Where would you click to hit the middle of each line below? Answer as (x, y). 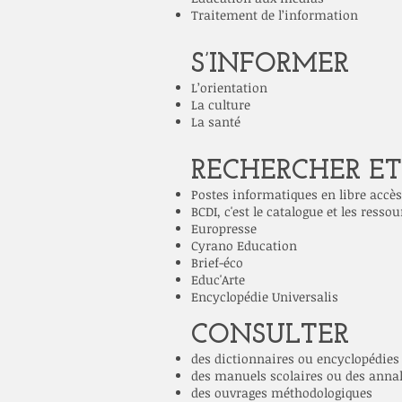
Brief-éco (217, 262)
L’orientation (229, 87)
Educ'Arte (218, 280)
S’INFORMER (270, 65)
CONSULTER (270, 336)
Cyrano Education (244, 245)
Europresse (224, 228)
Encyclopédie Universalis (265, 297)
